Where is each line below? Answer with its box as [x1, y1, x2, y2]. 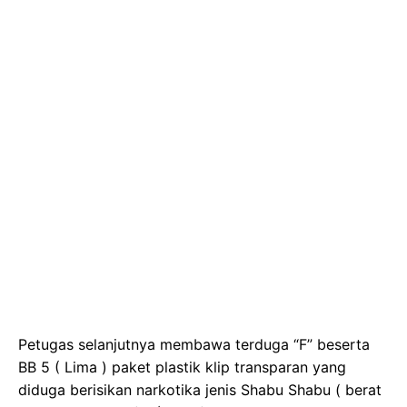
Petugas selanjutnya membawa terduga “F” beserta [18, 334, 370, 353]
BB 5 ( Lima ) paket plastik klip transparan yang [18, 357, 346, 376]
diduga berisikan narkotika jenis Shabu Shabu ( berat [18, 380, 382, 399]
